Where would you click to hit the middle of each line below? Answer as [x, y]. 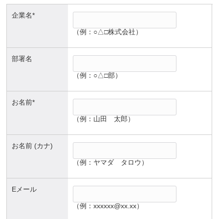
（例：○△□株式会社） [108, 32]
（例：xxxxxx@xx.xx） [108, 206]
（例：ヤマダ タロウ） [111, 162]
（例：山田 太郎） [104, 119]
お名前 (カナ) [33, 145]
